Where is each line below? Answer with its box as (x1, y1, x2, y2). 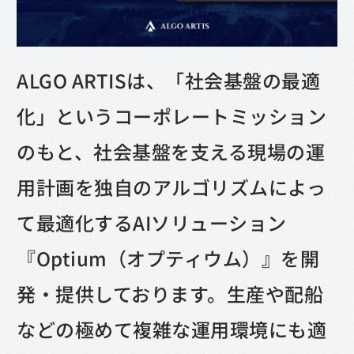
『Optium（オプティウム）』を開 (17, 243, 320, 272)
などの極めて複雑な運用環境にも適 (17, 314, 327, 343)
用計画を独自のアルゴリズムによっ (17, 172, 326, 201)
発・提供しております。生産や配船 (17, 279, 324, 307)
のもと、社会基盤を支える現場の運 (17, 137, 326, 165)
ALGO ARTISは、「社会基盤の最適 (17, 66, 321, 94)
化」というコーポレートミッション (17, 101, 327, 130)
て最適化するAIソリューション (17, 208, 287, 236)
